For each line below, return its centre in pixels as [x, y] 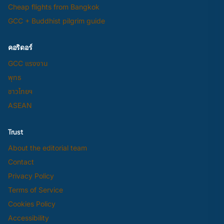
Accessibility [28, 218]
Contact [21, 162]
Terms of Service [35, 190]
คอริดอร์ [20, 47]
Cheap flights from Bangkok [54, 7]
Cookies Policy [32, 204]
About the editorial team [47, 148]
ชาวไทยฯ [20, 91]
